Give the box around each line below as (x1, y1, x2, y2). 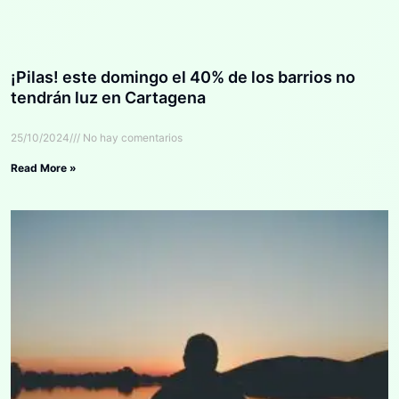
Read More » (11, 161, 77, 175)
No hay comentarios (80, 131, 183, 145)
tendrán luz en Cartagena (11, 88, 206, 108)
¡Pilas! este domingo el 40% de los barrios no (11, 68, 355, 87)
